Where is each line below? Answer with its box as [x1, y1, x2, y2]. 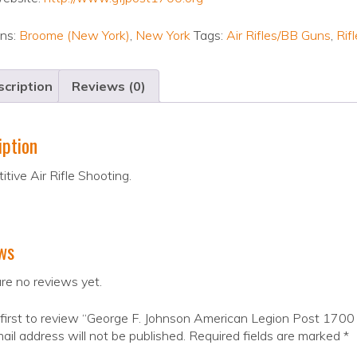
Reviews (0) [71, 78, 146, 94]
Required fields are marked [188, 327, 343, 343]
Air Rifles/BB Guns [226, 27, 331, 43]
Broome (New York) [18, 27, 130, 43]
